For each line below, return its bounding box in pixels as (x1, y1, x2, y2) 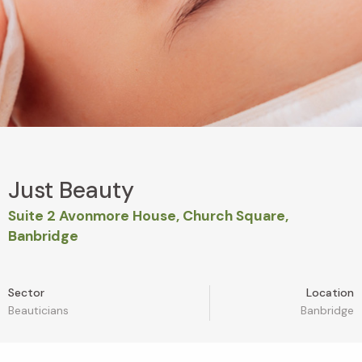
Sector (8, 285, 44, 301)
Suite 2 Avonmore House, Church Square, (8, 207, 288, 225)
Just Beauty (8, 175, 134, 206)
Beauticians (8, 303, 69, 318)
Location (305, 285, 354, 301)
